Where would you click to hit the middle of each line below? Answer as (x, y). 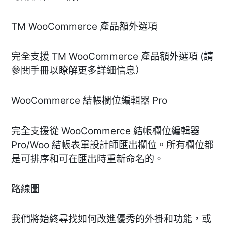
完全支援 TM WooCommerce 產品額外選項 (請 (112, 56)
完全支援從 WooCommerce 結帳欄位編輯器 (105, 131)
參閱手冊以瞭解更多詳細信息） (78, 70)
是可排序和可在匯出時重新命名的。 (87, 159)
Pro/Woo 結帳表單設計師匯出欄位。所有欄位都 (113, 145)
